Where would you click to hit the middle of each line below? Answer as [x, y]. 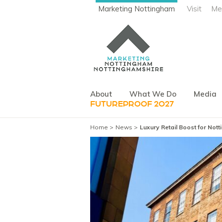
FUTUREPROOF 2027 [132, 104]
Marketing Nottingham [137, 9]
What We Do [153, 94]
